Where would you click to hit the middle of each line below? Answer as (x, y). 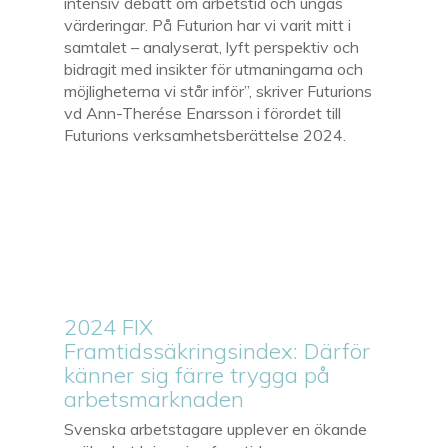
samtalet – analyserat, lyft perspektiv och (212, 46)
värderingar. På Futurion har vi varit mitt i (208, 24)
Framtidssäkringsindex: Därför (217, 350)
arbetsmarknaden (154, 398)
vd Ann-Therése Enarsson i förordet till (203, 112)
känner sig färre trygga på (197, 374)
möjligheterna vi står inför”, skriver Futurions (218, 90)
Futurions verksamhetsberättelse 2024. (205, 134)
